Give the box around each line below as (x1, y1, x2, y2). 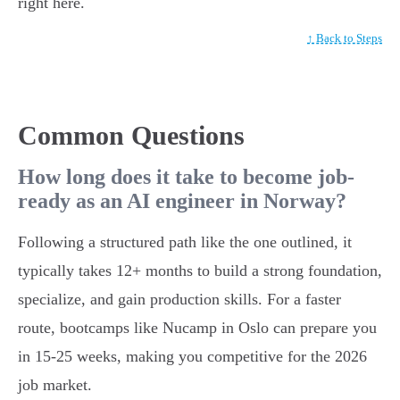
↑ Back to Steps (307, 31, 382, 46)
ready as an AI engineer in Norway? (18, 189, 346, 213)
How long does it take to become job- (18, 165, 354, 189)
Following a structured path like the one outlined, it (18, 233, 352, 252)
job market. (18, 376, 92, 395)
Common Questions (18, 121, 245, 151)
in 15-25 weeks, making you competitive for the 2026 (18, 347, 367, 366)
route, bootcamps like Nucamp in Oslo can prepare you (18, 319, 377, 337)
